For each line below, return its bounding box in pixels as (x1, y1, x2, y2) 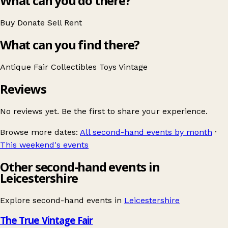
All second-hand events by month (80, 127, 212, 137)
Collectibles (51, 62, 99, 72)
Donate (17, 18, 47, 28)
